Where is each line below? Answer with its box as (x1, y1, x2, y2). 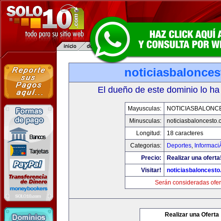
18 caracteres (167, 130, 203, 137)
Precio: (141, 154, 161, 161)
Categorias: (130, 142, 161, 149)
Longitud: (136, 130, 161, 137)
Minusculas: (129, 117, 161, 124)
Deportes (167, 142, 191, 149)
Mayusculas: (128, 105, 161, 112)
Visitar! (141, 167, 161, 174)
